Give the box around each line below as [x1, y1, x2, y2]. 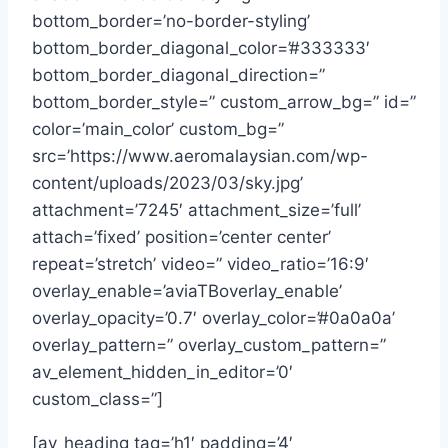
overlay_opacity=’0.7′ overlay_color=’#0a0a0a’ [32, 307, 395, 328]
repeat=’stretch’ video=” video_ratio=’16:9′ [32, 253, 369, 274]
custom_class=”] [32, 388, 163, 409]
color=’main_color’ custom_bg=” [32, 118, 284, 139]
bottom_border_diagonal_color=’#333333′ [32, 37, 370, 58]
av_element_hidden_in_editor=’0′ [32, 361, 293, 382]
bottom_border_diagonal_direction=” [32, 64, 325, 85]
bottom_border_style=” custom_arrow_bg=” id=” [32, 91, 416, 112]
